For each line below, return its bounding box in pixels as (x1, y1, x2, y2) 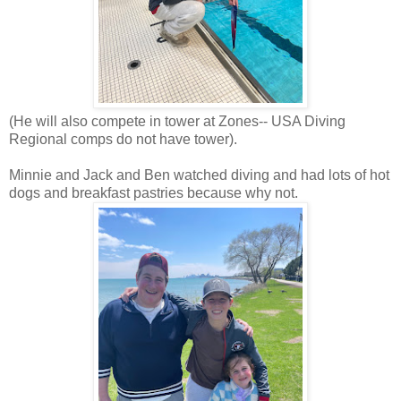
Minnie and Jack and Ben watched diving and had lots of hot (9, 167, 389, 183)
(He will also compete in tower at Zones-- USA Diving (9, 114, 346, 130)
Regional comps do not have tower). (9, 132, 237, 148)
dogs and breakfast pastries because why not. (9, 185, 298, 201)
